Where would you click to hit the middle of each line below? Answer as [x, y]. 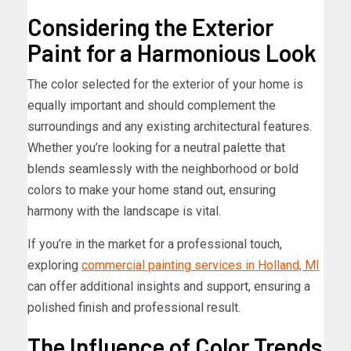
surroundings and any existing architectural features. [170, 127]
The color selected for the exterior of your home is [165, 85]
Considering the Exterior [150, 27]
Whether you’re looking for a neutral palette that [156, 148]
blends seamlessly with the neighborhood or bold [163, 169]
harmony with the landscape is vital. [124, 212]
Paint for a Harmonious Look [172, 53]
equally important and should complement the [152, 106]
